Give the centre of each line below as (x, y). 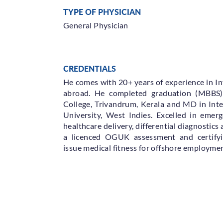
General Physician (96, 25)
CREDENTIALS (90, 68)
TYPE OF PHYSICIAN (102, 12)
